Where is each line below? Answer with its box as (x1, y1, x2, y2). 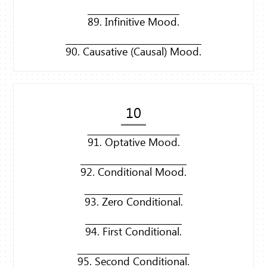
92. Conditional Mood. (80, 164, 187, 179)
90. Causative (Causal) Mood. (66, 44, 201, 59)
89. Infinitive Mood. (88, 14, 179, 29)
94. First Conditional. (85, 224, 182, 239)
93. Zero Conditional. (84, 194, 183, 209)
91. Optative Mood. (87, 135, 180, 150)
